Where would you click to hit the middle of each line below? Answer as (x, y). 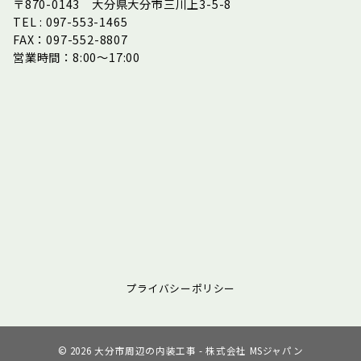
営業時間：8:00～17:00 (77, 58)
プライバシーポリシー (180, 288)
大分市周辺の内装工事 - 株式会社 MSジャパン (199, 351)
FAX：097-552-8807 (71, 40)
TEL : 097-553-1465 (77, 22)
